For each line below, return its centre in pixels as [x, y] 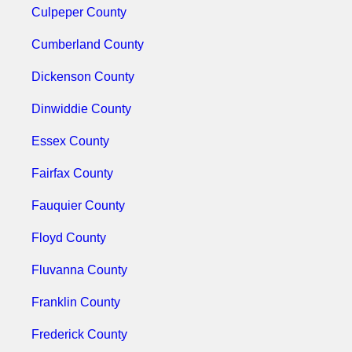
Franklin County [76, 302]
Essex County [70, 141]
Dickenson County [83, 77]
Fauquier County [78, 205]
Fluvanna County [79, 270]
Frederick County [79, 334]
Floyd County [69, 238]
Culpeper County [79, 12]
